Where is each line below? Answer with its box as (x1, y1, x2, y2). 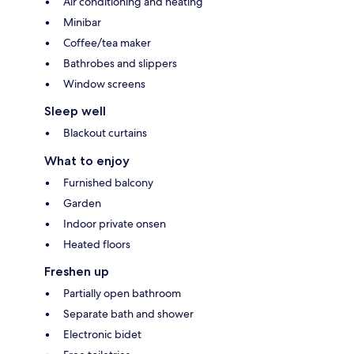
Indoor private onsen (63, 216, 166, 231)
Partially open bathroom (63, 285, 181, 300)
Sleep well (44, 103, 106, 119)
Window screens (63, 76, 145, 91)
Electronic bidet (63, 326, 141, 341)
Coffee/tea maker (63, 35, 151, 50)
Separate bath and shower (63, 306, 194, 321)
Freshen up (44, 263, 109, 279)
